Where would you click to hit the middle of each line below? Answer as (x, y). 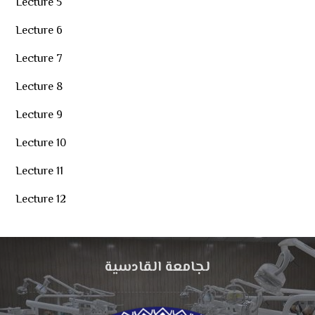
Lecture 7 (39, 59)
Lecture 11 (40, 172)
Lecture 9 (39, 116)
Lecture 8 (39, 88)
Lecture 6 (39, 31)
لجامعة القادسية (157, 268)
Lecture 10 (41, 144)
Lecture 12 (41, 200)
